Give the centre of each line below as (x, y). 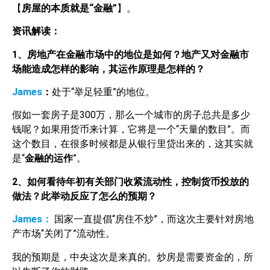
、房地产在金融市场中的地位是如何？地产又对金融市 (133, 54)
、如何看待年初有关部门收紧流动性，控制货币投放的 (133, 181)
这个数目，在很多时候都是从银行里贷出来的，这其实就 (133, 144)
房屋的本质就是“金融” (69, 8)
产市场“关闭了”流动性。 (64, 234)
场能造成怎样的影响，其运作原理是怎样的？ (108, 69)
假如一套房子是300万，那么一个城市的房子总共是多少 (131, 115)
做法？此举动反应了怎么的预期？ (84, 196)
